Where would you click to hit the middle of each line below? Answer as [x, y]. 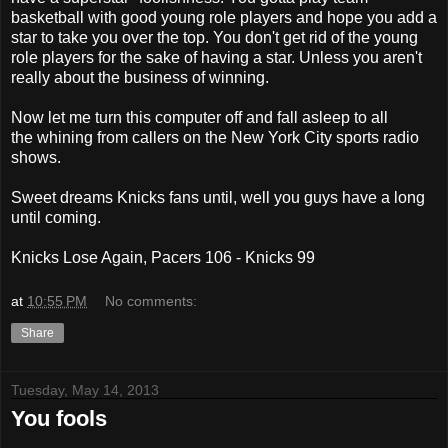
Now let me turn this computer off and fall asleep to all [199, 118]
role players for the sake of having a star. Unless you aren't [216, 58]
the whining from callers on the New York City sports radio [215, 138]
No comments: [151, 300]
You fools [59, 418]
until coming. [56, 218]
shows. [36, 158]
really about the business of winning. [140, 78]
